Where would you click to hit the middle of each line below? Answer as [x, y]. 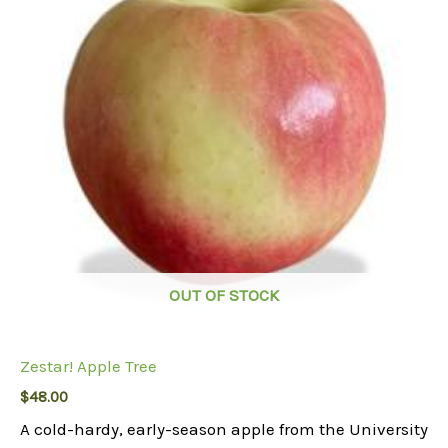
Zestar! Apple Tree [88, 365]
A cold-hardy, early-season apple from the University [224, 429]
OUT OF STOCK [224, 295]
